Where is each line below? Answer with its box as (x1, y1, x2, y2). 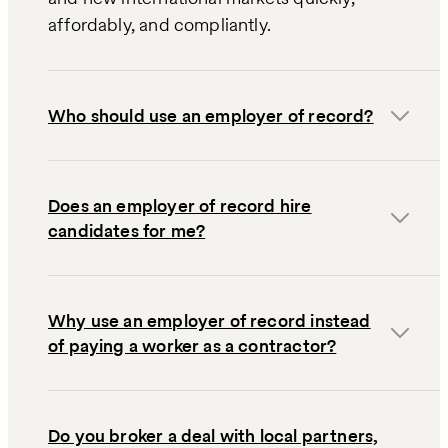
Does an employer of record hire (48, 193, 312, 219)
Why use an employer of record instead (48, 308, 371, 334)
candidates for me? (48, 218, 206, 244)
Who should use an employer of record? (48, 103, 374, 129)
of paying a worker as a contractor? (48, 333, 337, 359)
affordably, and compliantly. (48, 12, 272, 38)
